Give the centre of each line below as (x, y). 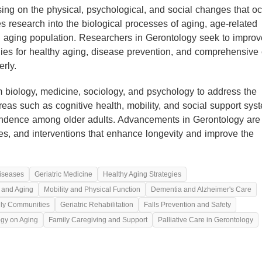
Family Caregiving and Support (98, 220)
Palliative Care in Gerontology (206, 220)
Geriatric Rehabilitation (97, 205)
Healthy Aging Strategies (142, 175)
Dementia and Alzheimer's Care (201, 190)
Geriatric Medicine (63, 175)
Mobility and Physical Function (92, 190)
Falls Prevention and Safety (187, 205)
